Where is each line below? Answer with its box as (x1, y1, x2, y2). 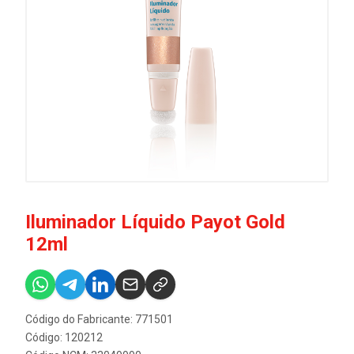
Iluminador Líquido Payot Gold (25, 211, 285, 233)
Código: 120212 (25, 331, 103, 344)
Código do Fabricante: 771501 (25, 313, 173, 326)
